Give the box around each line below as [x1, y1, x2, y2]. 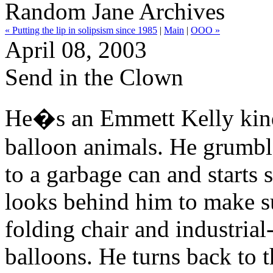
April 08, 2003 [5, 37, 147, 63]
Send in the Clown [5, 64, 183, 90]
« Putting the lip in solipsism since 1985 [5, 25, 157, 35]
